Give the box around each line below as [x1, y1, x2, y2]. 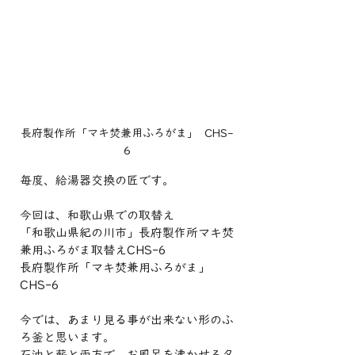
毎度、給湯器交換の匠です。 [20, 174, 174, 186]
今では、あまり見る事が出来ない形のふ [20, 314, 234, 326]
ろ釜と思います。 [20, 331, 115, 343]
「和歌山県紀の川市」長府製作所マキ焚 [20, 227, 234, 239]
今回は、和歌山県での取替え [20, 209, 174, 221]
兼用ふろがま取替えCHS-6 [20, 244, 166, 256]
